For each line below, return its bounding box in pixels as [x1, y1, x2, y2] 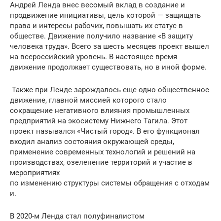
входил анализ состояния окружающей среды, [10, 137, 174, 146]
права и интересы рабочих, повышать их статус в [10, 21, 183, 30]
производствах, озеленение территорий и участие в [10, 158, 192, 167]
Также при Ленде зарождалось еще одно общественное [10, 85, 209, 94]
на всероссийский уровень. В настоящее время [10, 52, 177, 61]
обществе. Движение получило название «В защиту [10, 32, 193, 40]
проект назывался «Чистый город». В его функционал [10, 127, 200, 136]
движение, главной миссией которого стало [10, 96, 167, 105]
